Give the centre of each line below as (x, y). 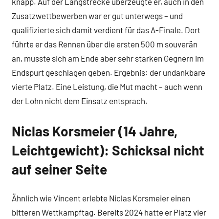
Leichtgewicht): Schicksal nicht (108, 150)
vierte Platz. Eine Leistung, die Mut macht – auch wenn (107, 86)
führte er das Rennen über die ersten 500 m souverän (105, 44)
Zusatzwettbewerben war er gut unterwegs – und (97, 15)
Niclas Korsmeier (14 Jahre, (95, 131)
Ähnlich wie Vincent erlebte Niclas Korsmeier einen (101, 198)
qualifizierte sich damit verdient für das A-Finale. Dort (106, 30)
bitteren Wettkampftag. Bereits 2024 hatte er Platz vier (109, 212)
